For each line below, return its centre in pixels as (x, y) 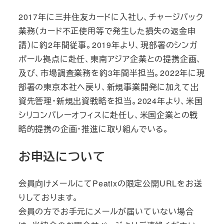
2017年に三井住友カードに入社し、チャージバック (111, 16)
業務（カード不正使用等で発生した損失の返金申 (107, 30)
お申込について (62, 156)
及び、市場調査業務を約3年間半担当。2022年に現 (111, 72)
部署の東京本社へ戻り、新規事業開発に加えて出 (108, 86)
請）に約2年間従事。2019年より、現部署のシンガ (108, 44)
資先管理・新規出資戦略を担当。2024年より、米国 (110, 100)
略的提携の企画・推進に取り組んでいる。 (93, 128)
